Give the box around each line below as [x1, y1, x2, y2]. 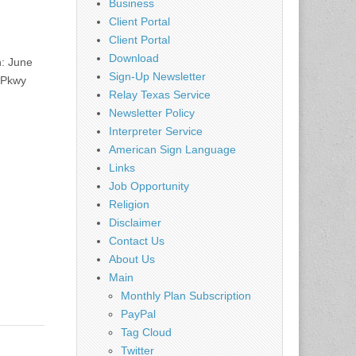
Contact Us [109, 234, 164, 247]
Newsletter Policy [109, 106, 195, 119]
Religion [109, 197, 149, 211]
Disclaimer [109, 215, 161, 229]
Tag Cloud [121, 325, 172, 339]
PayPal [121, 307, 156, 320]
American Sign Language [109, 142, 236, 156]
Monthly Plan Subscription [121, 288, 251, 302]
